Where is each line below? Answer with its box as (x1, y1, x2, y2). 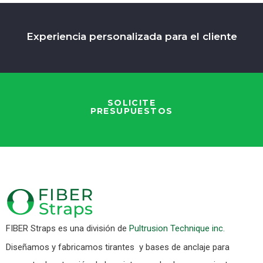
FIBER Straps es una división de (6, 223, 129, 234)
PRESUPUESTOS (90, 106, 173, 117)
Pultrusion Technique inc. (129, 223, 225, 234)
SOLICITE (107, 97, 156, 109)
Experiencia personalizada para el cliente (26, 31, 237, 43)
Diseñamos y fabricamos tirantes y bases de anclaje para (6, 242, 230, 253)
